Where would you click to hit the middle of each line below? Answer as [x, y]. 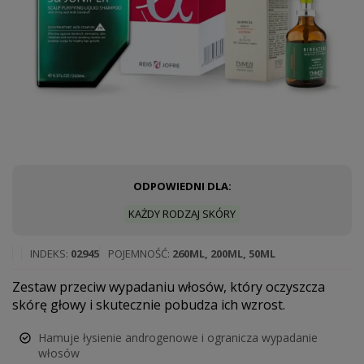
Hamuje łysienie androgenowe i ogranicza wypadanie [178, 338]
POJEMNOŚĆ [138, 254]
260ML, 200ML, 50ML [224, 254]
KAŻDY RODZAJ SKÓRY [182, 214]
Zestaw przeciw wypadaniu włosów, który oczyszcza [169, 287]
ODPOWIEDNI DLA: [182, 186]
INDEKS [48, 254]
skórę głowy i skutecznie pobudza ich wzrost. [149, 305]
